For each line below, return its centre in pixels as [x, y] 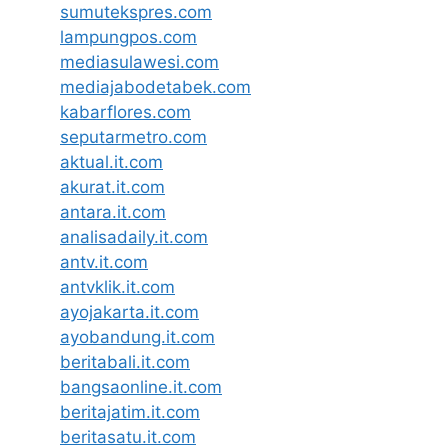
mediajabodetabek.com [155, 86]
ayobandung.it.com [137, 336]
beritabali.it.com [125, 361]
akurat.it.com [112, 186]
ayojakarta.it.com [129, 311]
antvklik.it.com [117, 286]
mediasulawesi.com [139, 61]
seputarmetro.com [133, 136]
